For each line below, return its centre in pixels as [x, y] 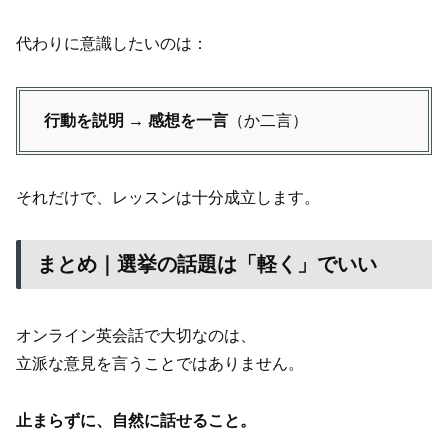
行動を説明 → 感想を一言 [136, 120]
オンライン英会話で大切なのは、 [136, 335]
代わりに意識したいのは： [112, 44]
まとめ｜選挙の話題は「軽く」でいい [207, 264]
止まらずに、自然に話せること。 [136, 420]
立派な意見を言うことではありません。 [160, 363]
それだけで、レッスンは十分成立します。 [168, 197]
